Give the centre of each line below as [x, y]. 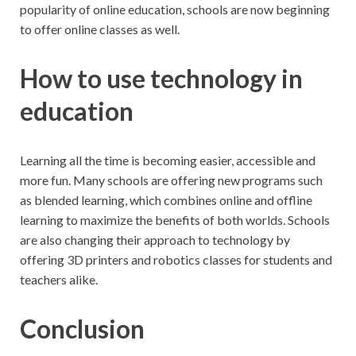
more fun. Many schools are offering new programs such [171, 180]
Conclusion [82, 328]
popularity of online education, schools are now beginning [175, 10]
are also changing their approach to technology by [155, 240]
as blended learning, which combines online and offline [166, 200]
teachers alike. [59, 280]
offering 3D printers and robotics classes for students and [176, 260]
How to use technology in [161, 79]
